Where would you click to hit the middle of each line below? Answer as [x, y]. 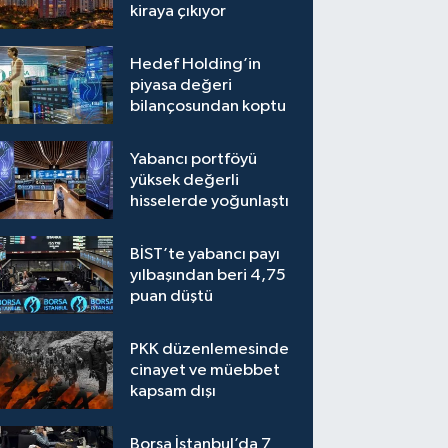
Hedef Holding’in [196, 64]
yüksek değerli [185, 180]
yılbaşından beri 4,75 [208, 275]
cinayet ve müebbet [205, 370]
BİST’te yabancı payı [205, 254]
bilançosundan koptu [208, 106]
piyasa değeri [181, 85]
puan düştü [172, 296]
